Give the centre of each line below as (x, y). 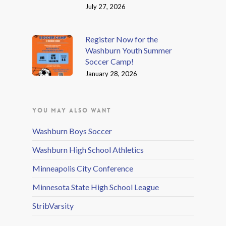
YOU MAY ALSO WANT (72, 110)
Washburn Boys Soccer (72, 131)
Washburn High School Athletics (88, 150)
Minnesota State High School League (96, 187)
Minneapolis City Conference (83, 168)
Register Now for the (122, 39)
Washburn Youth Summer (129, 50)
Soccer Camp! (109, 61)
